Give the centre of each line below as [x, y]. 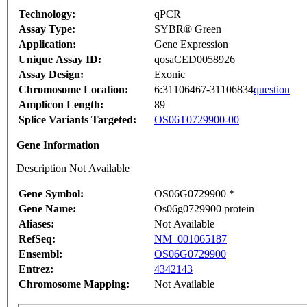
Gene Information [58, 145]
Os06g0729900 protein [204, 209]
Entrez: [36, 269]
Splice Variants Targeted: [77, 120]
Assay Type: [47, 29]
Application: [47, 45]
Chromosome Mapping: [74, 284]
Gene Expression [191, 45]
